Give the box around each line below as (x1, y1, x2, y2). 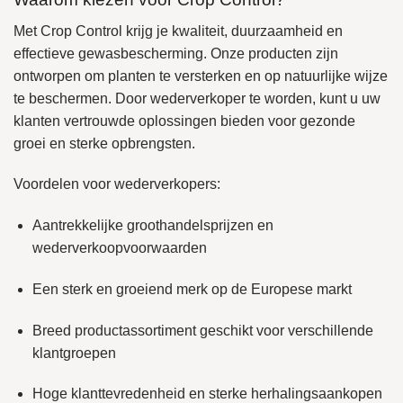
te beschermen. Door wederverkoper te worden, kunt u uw (13, 90, 381, 106)
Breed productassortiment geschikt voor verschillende (31, 322, 373, 338)
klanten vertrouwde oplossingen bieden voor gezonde (13, 112, 355, 129)
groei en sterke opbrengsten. (13, 135, 195, 151)
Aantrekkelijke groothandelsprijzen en (31, 218, 273, 234)
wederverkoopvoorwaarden (31, 240, 207, 256)
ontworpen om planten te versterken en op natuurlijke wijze (13, 67, 388, 84)
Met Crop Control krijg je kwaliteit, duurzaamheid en (13, 22, 343, 39)
